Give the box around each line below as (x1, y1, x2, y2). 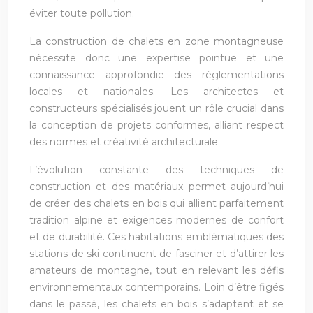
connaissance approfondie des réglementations (29, 68, 284, 81)
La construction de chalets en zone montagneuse (29, 34, 284, 48)
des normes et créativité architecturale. (29, 135, 220, 148)
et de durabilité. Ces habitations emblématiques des (29, 230, 284, 243)
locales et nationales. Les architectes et (29, 85, 284, 98)
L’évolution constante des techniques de (29, 163, 284, 176)
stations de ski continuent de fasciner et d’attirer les (29, 247, 284, 260)
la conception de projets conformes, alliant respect (29, 118, 284, 131)
